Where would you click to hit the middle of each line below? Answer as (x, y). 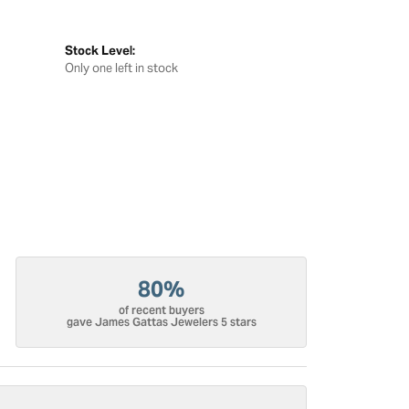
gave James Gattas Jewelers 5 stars (161, 322)
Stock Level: (100, 51)
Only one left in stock (121, 68)
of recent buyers (161, 310)
